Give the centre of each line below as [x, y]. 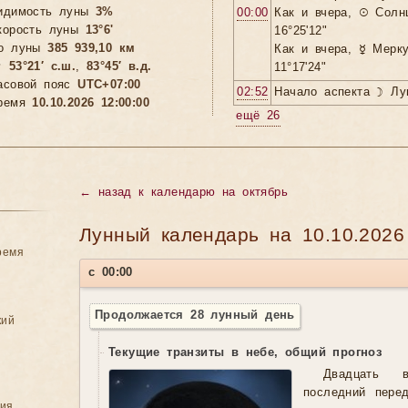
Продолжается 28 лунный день [195, 316]
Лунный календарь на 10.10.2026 [242, 236]
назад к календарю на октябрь [193, 193]
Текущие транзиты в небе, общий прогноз [245, 353]
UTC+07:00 [109, 85]
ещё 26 [258, 116]
